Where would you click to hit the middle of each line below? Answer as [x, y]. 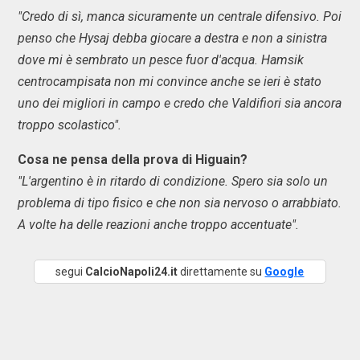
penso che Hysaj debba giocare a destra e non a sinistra [172, 38]
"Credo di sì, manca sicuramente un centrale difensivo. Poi [180, 16]
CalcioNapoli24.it [132, 272]
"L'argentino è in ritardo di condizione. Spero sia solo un [173, 181]
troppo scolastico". [70, 125]
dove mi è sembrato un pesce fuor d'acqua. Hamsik [161, 60]
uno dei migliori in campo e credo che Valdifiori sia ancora [180, 103]
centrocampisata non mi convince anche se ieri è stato [170, 82]
